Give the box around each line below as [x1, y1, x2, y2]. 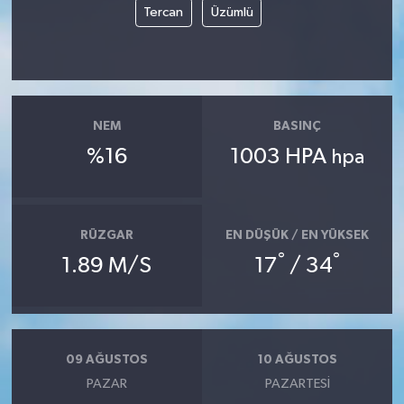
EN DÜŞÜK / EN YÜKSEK [225, 228, 370, 242]
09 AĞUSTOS [65, 353, 148, 366]
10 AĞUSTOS [257, 353, 337, 366]
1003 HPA [230, 146, 332, 169]
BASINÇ [273, 119, 322, 133]
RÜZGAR [79, 228, 133, 242]
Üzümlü [210, 5, 253, 19]
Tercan [143, 5, 183, 19]
